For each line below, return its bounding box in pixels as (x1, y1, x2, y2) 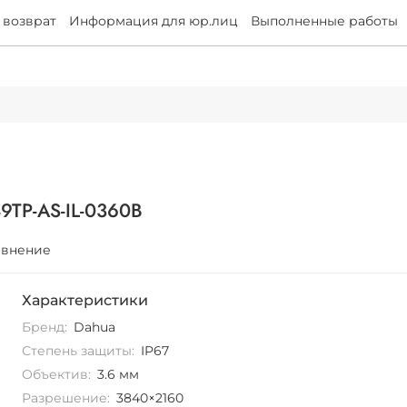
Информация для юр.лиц (69, 13, 238, 30)
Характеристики (22, 291, 149, 309)
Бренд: (22, 318, 68, 335)
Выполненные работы (251, 13, 398, 30)
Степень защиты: (22, 342, 135, 359)
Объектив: (22, 365, 92, 382)
